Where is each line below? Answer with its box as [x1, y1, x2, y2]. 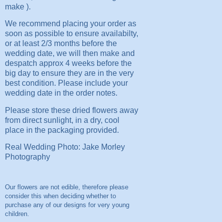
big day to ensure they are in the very [4, 69, 134, 78]
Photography [4, 152, 50, 161]
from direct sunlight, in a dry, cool [4, 115, 119, 124]
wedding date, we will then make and [4, 49, 135, 58]
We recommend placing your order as [4, 19, 136, 28]
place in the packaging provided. [4, 125, 119, 134]
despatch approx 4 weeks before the [4, 59, 132, 68]
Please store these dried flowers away [4, 106, 138, 114]
